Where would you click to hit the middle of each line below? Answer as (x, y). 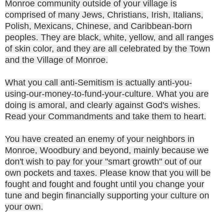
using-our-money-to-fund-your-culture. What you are (107, 94)
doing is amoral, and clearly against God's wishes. (103, 105)
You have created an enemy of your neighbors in (100, 139)
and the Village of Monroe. (56, 60)
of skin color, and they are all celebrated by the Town (108, 48)
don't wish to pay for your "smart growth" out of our (103, 161)
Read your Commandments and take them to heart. (106, 116)
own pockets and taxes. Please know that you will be (108, 173)
